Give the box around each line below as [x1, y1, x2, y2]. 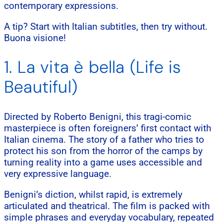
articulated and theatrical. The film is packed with [4, 200, 210, 212]
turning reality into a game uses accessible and [4, 157, 202, 168]
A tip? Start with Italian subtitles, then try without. [4, 21, 208, 32]
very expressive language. [4, 168, 111, 180]
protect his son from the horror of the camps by [4, 145, 203, 157]
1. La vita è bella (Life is [4, 56, 181, 79]
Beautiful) [4, 76, 77, 99]
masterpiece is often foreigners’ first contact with [4, 122, 211, 134]
